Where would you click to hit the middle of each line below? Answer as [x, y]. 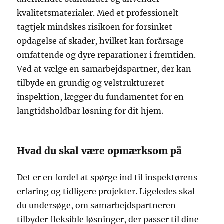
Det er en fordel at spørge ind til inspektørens [107, 177]
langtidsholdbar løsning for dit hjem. [90, 111]
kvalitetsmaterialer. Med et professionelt [98, 13]
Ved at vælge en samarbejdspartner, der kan [104, 69]
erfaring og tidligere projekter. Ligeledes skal [106, 191]
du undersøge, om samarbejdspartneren [97, 205]
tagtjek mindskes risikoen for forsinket [95, 27]
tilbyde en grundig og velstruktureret [91, 83]
